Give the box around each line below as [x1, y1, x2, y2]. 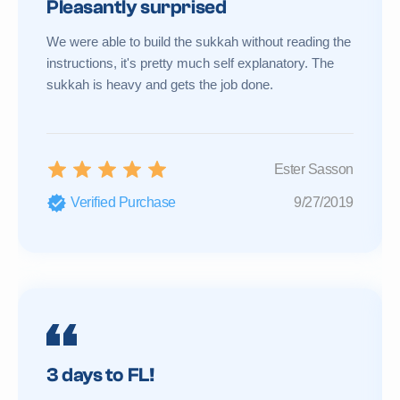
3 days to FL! [46, 362, 154, 387]
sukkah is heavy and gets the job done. [46, 76, 273, 92]
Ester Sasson [273, 161, 354, 177]
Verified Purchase [71, 195, 176, 211]
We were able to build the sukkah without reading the [46, 33, 351, 49]
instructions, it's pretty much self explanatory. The [46, 54, 334, 71]
